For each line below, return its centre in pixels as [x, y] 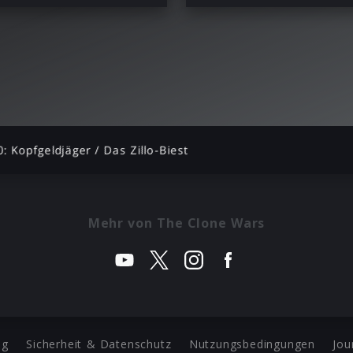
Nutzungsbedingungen [252, 344]
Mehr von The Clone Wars [176, 223]
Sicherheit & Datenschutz [99, 344]
